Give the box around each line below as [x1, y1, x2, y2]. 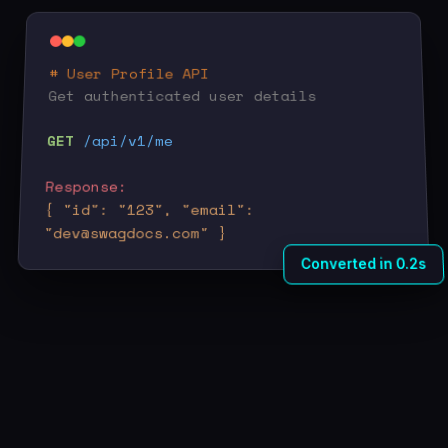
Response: [45, 175, 128, 197]
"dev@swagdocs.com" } [44, 221, 228, 244]
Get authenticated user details [48, 85, 317, 106]
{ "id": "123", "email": [44, 198, 255, 220]
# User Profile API [49, 62, 210, 84]
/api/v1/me [83, 129, 174, 151]
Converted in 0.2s [301, 255, 428, 272]
